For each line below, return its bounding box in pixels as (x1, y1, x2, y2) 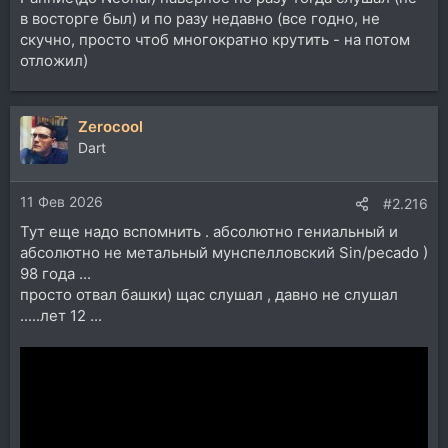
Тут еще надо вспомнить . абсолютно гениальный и (20, 222, 398, 242)
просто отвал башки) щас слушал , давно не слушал (20, 285, 398, 305)
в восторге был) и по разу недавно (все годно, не (20, 8, 380, 28)
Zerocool (78, 116, 143, 136)
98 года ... (20, 264, 91, 284)
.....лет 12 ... (20, 306, 102, 326)
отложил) (20, 50, 88, 70)
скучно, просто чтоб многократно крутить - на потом (20, 29, 410, 49)
